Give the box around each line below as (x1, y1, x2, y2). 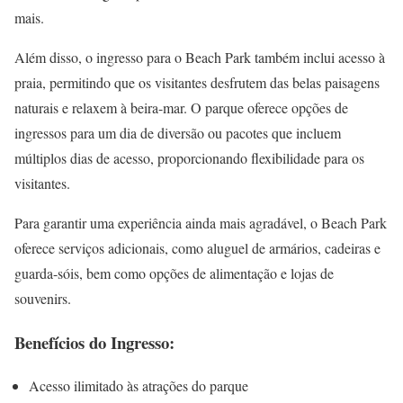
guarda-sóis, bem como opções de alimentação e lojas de (14, 264, 334, 282)
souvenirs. (14, 289, 71, 308)
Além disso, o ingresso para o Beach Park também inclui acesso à (14, 48, 385, 67)
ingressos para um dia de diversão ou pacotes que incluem (14, 123, 341, 142)
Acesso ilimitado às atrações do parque (29, 376, 248, 396)
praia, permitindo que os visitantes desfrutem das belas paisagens (14, 73, 380, 92)
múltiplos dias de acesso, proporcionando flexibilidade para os (14, 148, 364, 167)
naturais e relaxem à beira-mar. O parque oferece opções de (14, 98, 348, 117)
